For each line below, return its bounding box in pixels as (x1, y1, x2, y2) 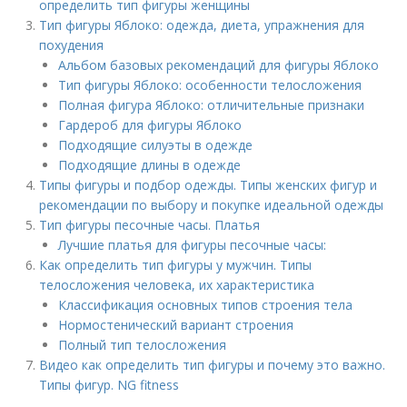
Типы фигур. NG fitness (39, 376, 180, 393)
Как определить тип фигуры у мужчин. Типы (39, 256, 313, 273)
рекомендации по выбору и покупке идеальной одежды (39, 196, 384, 213)
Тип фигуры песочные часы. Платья (39, 216, 261, 233)
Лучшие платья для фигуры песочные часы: (58, 236, 327, 253)
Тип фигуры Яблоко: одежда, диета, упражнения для (39, 16, 365, 34)
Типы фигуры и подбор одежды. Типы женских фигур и (39, 176, 378, 194)
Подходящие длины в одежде (58, 156, 242, 174)
